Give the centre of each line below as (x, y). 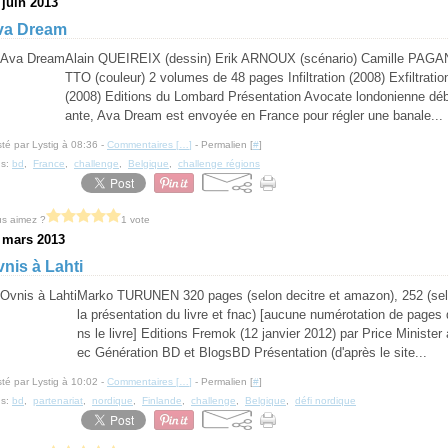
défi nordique (325, 400)
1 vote (135, 219)
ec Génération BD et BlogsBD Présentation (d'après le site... (252, 352)
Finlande (162, 400)
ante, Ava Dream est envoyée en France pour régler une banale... (254, 115)
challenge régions (219, 163)
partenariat (58, 400)
